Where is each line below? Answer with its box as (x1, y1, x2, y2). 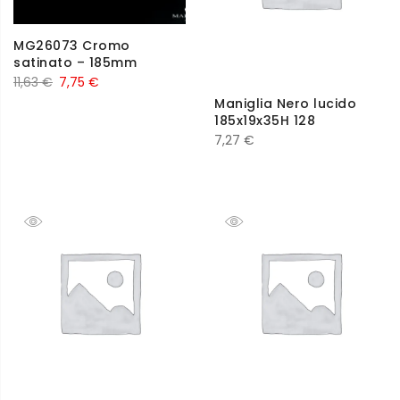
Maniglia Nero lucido (214, 94, 356, 112)
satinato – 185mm (13, 54, 137, 72)
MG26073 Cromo (13, 37, 130, 55)
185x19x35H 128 (214, 111, 315, 129)
